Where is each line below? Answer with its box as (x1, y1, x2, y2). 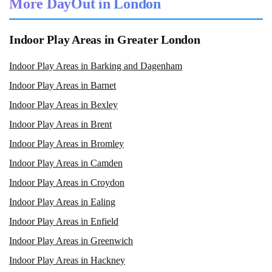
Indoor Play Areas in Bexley (9, 99, 118, 110)
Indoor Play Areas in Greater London (9, 32, 200, 46)
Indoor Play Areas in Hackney (9, 254, 125, 265)
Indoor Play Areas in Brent (9, 118, 112, 129)
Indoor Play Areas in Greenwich (9, 235, 133, 246)
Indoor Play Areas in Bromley (9, 138, 124, 149)
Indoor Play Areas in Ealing (9, 196, 115, 207)
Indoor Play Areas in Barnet (9, 80, 116, 90)
